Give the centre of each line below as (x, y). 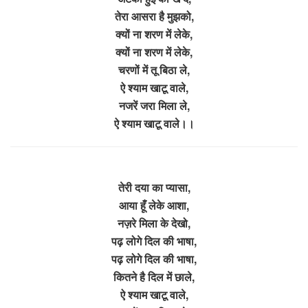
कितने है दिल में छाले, (154, 276)
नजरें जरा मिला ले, (154, 105)
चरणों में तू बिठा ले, (154, 69)
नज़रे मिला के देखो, (154, 223)
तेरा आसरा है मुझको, (154, 16)
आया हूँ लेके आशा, (154, 205)
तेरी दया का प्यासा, (154, 187)
